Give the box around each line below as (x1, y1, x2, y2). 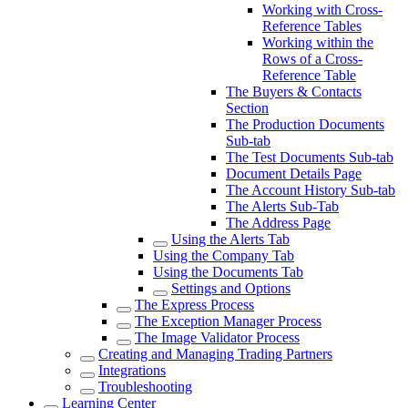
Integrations (98, 362, 166, 378)
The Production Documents (226, 117, 384, 132)
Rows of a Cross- (262, 51, 362, 66)
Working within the (262, 35, 373, 50)
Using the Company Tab (153, 248, 294, 263)
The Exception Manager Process (135, 313, 321, 329)
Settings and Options (171, 280, 291, 296)
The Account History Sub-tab (226, 182, 395, 198)
